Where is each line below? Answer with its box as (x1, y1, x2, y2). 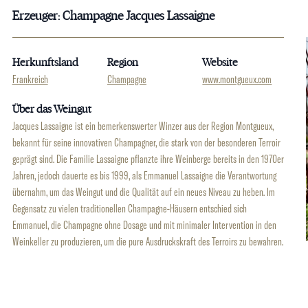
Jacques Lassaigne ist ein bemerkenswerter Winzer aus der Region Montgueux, (12, 119, 274, 133)
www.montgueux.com (202, 72, 272, 86)
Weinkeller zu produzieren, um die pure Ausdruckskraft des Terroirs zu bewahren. (12, 234, 283, 248)
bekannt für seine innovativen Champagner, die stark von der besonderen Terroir (12, 135, 280, 149)
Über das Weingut (12, 104, 91, 115)
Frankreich (12, 72, 48, 86)
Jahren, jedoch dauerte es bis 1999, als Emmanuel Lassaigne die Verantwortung (12, 168, 276, 182)
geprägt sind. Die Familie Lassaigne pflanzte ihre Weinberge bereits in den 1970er (12, 152, 284, 166)
